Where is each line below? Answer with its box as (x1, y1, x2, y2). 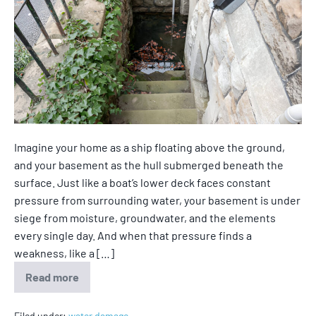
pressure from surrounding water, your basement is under (14, 193, 300, 207)
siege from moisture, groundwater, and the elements (14, 211, 276, 225)
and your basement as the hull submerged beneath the (14, 158, 284, 172)
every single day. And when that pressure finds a (14, 229, 252, 243)
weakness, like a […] (14, 246, 114, 260)
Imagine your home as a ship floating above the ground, (14, 140, 285, 154)
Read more (25, 270, 79, 284)
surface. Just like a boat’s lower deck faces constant (14, 176, 271, 190)
